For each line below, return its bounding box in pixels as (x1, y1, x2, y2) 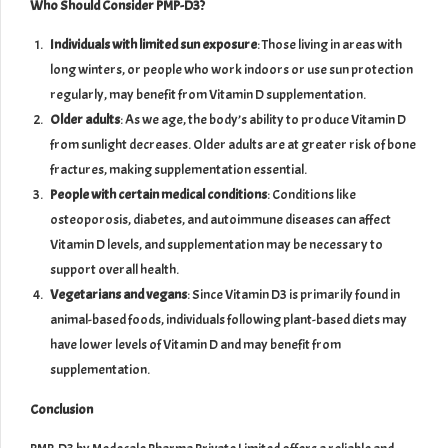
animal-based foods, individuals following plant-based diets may (50, 311, 407, 329)
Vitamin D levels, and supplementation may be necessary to (50, 236, 383, 254)
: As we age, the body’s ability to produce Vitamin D (120, 111, 406, 129)
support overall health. (50, 261, 179, 279)
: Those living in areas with (257, 36, 402, 54)
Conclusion (30, 401, 93, 419)
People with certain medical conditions (50, 186, 267, 204)
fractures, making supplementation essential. (50, 161, 307, 179)
